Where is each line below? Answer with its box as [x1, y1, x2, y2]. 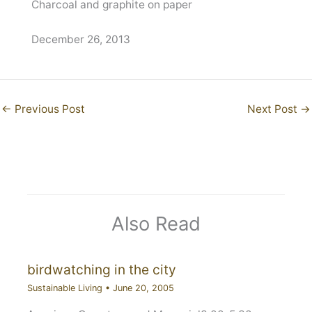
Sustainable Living [26, 282, 102, 293]
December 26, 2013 [31, 33, 130, 46]
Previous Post [12, 102, 85, 116]
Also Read [111, 211, 201, 235]
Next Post [247, 102, 300, 116]
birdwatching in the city [26, 261, 176, 279]
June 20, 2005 [112, 282, 174, 293]
